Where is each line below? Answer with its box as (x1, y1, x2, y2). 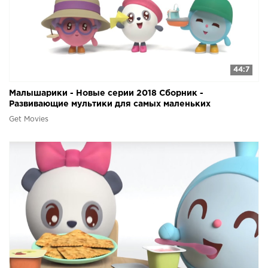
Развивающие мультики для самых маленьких (9, 100, 211, 108)
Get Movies (9, 115, 48, 123)
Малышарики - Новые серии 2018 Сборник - (9, 89, 203, 97)
